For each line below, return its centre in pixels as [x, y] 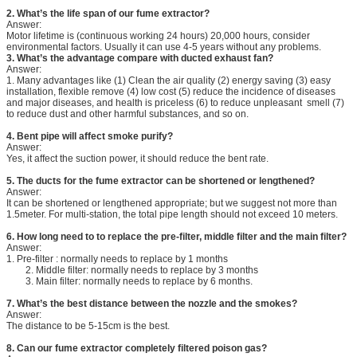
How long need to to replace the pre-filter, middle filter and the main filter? [182, 236]
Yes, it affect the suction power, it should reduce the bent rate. [137, 158]
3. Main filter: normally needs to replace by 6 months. [129, 281]
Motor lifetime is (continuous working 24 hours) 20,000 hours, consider [158, 35]
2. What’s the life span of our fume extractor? [108, 13]
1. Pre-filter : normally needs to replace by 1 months [117, 259]
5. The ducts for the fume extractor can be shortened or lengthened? [161, 180]
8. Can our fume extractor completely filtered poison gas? [137, 348]
